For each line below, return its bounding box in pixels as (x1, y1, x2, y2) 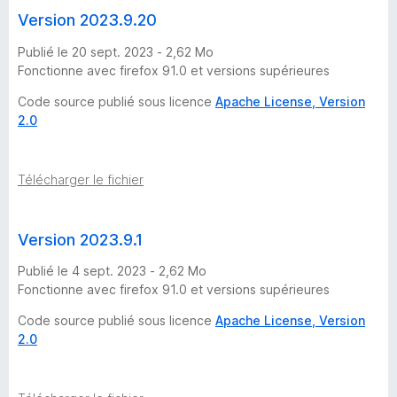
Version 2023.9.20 (18, 10, 157, 29)
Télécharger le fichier (18, 171, 144, 187)
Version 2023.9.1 (18, 230, 143, 249)
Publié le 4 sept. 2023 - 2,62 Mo (18, 263, 206, 279)
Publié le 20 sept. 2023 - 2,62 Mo (18, 43, 214, 59)
